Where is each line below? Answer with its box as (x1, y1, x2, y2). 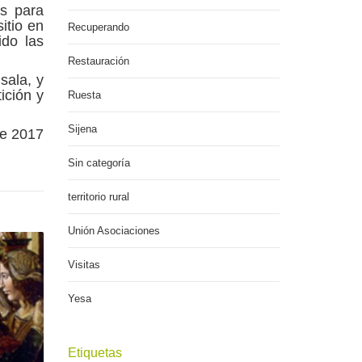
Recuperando (67, 21, 129, 33)
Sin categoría (67, 157, 130, 169)
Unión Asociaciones (67, 225, 160, 237)
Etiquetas (67, 346, 122, 360)
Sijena (67, 123, 97, 135)
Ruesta (67, 89, 101, 101)
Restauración (67, 55, 129, 67)
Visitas (67, 259, 100, 271)
